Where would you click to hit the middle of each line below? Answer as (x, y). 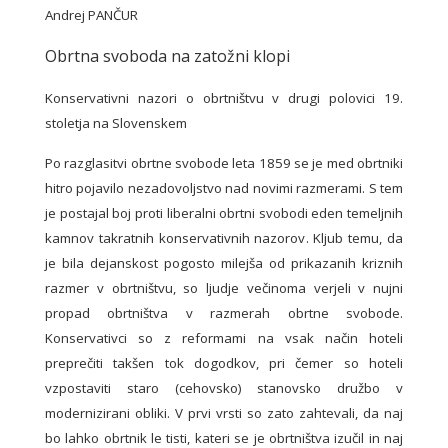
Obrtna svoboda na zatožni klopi (167, 56)
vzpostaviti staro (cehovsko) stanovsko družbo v (224, 388)
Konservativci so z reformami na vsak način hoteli (224, 338)
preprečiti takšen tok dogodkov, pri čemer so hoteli (224, 363)
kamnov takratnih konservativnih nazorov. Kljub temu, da (224, 238)
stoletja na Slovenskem (116, 123)
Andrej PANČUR (91, 15)
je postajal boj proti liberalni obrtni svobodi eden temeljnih (224, 213)
